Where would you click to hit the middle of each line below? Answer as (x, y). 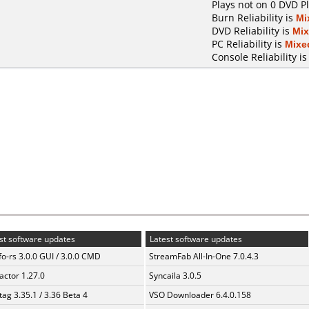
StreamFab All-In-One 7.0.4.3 (204, 256)
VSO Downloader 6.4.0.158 (200, 295)
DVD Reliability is (252, 31)
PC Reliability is (248, 44)
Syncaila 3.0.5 (175, 276)
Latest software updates (195, 239)
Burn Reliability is (254, 18)
